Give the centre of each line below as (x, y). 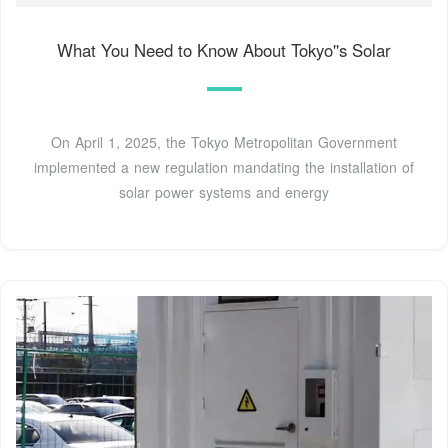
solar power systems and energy (224, 191)
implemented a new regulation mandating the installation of (224, 166)
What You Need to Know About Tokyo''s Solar (224, 49)
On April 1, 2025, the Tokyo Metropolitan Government (224, 141)
